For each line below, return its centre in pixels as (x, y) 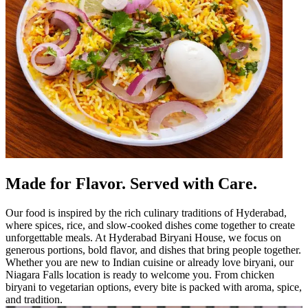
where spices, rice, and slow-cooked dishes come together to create (150, 225)
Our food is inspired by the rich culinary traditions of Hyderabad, (146, 212)
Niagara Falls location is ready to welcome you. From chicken (140, 274)
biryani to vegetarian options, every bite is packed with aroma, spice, (154, 287)
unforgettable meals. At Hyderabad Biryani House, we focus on (143, 237)
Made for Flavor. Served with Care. (131, 183)
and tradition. (34, 299)
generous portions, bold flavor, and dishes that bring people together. (153, 250)
